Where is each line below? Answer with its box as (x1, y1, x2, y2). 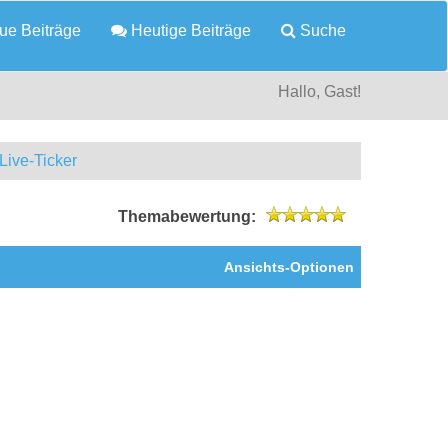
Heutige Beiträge (127, 22, 251, 39)
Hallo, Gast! (278, 82, 361, 100)
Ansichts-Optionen (224, 259, 354, 275)
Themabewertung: (118, 207, 256, 225)
